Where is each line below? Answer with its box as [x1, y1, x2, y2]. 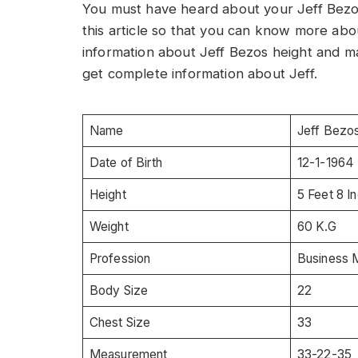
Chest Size [89, 314, 151, 330]
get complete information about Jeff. [82, 66, 317, 82]
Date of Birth [89, 154, 162, 170]
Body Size [89, 282, 149, 298]
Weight [89, 218, 129, 234]
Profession [89, 250, 151, 266]
